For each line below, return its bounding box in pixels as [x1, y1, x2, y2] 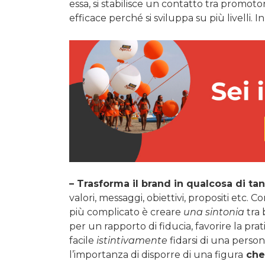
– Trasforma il [69, 178, 141, 190]
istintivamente [96, 235, 167, 247]
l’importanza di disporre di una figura [69, 249, 243, 261]
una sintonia [183, 206, 244, 218]
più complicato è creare [69, 206, 183, 218]
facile [69, 235, 96, 247]
